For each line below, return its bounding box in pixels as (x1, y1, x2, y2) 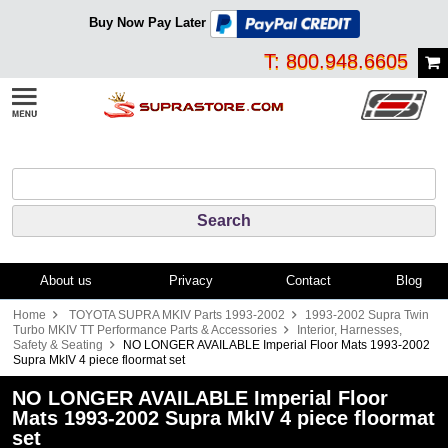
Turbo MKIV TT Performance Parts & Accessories (13, 322, 277, 337)
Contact (286, 272, 331, 288)
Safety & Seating (13, 337, 103, 352)
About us (39, 272, 92, 288)
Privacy (168, 272, 213, 288)
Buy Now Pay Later (88, 15, 206, 31)
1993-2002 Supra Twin (305, 307, 429, 322)
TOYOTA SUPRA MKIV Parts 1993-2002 (69, 307, 285, 322)
